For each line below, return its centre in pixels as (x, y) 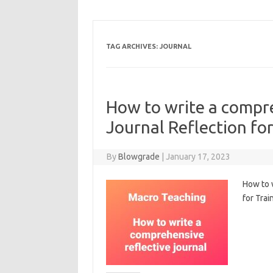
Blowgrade (139, 157)
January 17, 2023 (198, 157)
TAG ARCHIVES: (133, 46)
